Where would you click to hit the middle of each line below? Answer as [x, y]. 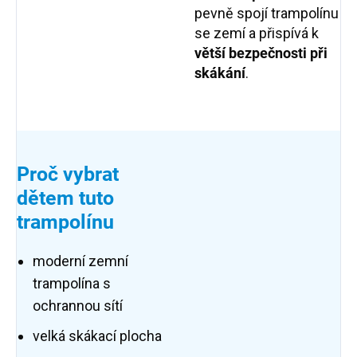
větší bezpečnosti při [261, 53]
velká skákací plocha [99, 336]
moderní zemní [80, 261]
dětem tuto [65, 198]
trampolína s [72, 284]
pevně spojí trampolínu [267, 14]
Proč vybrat [68, 175]
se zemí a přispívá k [257, 33]
